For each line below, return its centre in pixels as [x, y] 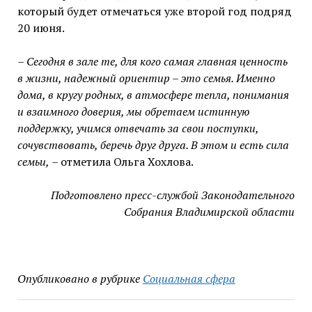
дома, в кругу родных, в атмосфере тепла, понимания [153, 95]
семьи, [33, 162]
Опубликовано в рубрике [78, 279]
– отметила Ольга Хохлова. [121, 162]
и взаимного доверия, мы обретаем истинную [133, 112]
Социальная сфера [189, 279]
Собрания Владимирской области [210, 212]
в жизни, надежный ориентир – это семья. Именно [146, 78]
